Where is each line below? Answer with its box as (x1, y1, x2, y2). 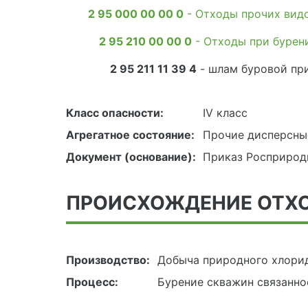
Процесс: (66, 275, 118, 289)
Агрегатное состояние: (66, 128, 195, 142)
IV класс (202, 106, 247, 120)
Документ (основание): (66, 150, 196, 164)
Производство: (66, 253, 150, 267)
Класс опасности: (66, 106, 164, 120)
